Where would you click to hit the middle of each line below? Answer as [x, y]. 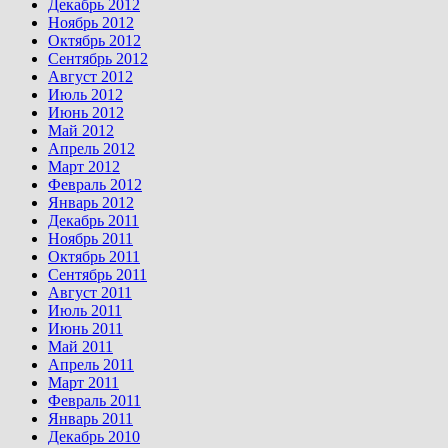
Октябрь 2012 [94, 41]
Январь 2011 [90, 419]
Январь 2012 [91, 203]
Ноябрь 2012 [91, 23]
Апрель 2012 [91, 149]
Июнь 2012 [86, 113]
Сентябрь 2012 [98, 59]
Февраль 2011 [94, 401]
